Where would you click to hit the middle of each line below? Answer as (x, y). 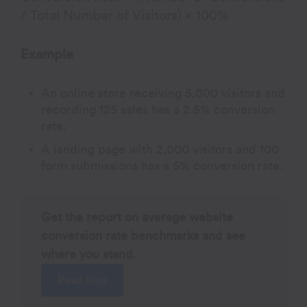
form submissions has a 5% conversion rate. (162, 166)
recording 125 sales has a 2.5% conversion (158, 110)
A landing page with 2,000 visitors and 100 (160, 149)
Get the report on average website (137, 217)
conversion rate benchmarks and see (144, 236)
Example (47, 55)
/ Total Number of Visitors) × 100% (125, 16)
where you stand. (89, 254)
